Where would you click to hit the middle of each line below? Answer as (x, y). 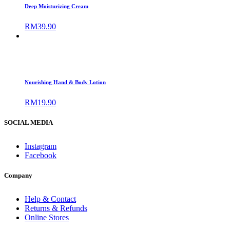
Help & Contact (50, 199)
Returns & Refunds (56, 208)
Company (18, 175)
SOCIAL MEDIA (28, 122)
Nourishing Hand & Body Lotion (65, 82)
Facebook (41, 155)
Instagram (41, 146)
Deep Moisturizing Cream (56, 6)
